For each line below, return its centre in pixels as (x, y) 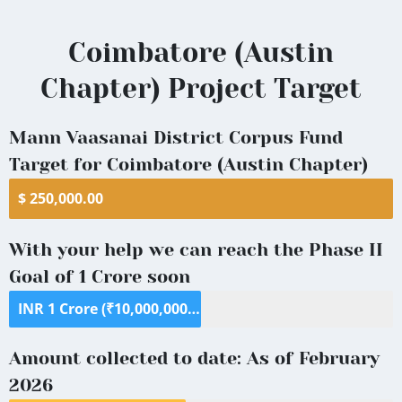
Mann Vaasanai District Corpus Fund (176, 137)
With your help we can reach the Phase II (196, 249)
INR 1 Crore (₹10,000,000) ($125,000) (194, 308)
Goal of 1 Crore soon (100, 276)
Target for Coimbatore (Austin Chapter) (188, 164)
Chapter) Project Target (201, 88)
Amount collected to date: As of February (194, 358)
